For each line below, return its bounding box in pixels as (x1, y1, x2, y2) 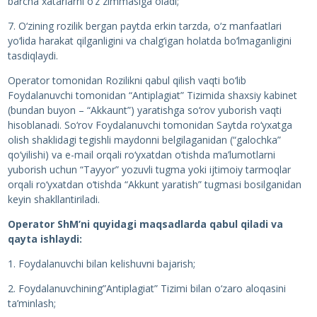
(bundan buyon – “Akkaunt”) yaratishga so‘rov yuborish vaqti (7, 103, 282, 117)
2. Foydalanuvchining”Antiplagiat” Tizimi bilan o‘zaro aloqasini (7, 282, 286, 295)
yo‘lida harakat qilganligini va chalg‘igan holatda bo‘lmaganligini (7, 34, 292, 47)
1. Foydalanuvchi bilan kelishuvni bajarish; (7, 257, 195, 270)
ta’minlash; (7, 296, 56, 310)
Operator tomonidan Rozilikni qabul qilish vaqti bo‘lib (7, 74, 246, 87)
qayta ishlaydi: (7, 232, 82, 246)
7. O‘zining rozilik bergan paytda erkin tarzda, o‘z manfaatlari (7, 19, 282, 33)
